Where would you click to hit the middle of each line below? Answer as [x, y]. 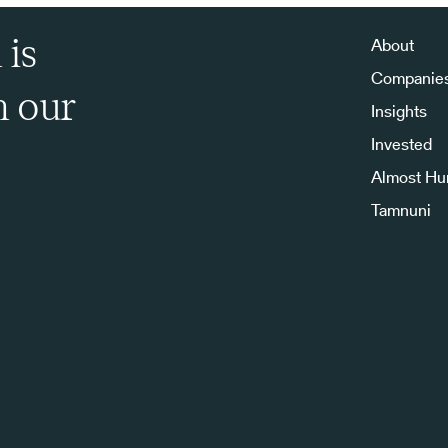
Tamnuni [400, 210]
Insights [398, 111]
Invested [401, 144]
